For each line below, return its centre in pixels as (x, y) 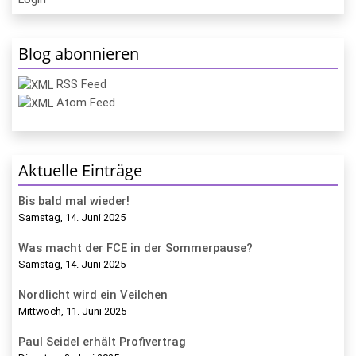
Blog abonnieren (79, 53)
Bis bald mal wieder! (74, 201)
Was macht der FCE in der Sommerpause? (135, 248)
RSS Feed (81, 84)
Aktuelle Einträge (80, 170)
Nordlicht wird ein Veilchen (93, 294)
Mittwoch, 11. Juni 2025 (72, 311)
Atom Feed (86, 102)
